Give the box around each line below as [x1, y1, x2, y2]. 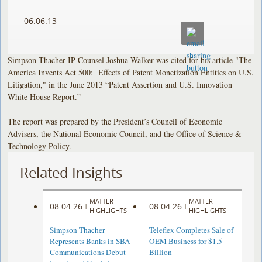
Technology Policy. [8, 140, 72, 151]
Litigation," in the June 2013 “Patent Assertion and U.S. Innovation [8, 78, 233, 90]
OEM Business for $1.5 [149, 236, 222, 247]
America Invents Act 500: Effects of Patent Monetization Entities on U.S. [8, 66, 254, 78]
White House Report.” [8, 91, 81, 102]
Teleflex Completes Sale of [149, 225, 233, 236]
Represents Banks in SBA [50, 236, 131, 247]
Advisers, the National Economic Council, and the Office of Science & [8, 127, 242, 139]
